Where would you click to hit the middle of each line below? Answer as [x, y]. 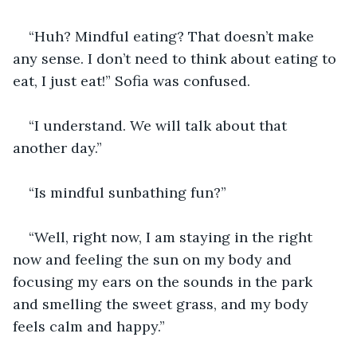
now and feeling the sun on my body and [154, 259]
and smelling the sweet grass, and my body [163, 304]
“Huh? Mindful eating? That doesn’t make [173, 36]
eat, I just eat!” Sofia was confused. [133, 80]
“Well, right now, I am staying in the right [173, 237]
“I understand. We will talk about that [160, 125]
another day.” [57, 147]
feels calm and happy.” [89, 326]
